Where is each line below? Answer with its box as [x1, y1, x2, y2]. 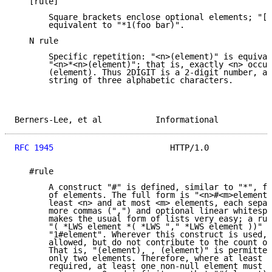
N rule [15, 36, 58, 46]
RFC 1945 [15, 143, 53, 153]
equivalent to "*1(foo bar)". [15, 20, 185, 30]
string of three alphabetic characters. [15, 75, 233, 86]
